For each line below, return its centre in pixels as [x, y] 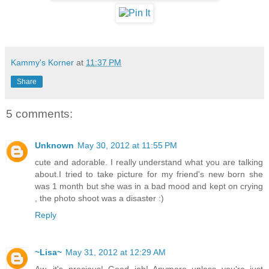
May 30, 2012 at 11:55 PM [127, 145]
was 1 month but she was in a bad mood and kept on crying [149, 186]
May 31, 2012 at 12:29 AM [116, 252]
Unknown [54, 145]
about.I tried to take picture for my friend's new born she [149, 174]
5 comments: [39, 114]
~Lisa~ [48, 252]
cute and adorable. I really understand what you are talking [149, 162]
